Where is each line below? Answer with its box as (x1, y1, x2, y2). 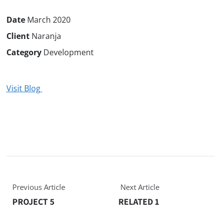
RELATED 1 (118, 195, 160, 207)
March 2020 (25, 14, 71, 25)
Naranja (29, 30, 61, 41)
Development (41, 46, 94, 58)
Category (6, 46, 41, 58)
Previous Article (12, 182, 65, 192)
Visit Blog (6, 82, 42, 94)
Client (6, 30, 30, 41)
